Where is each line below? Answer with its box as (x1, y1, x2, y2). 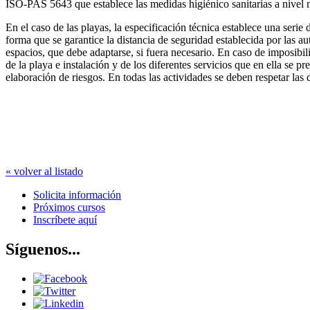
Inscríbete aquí (33, 214, 97, 226)
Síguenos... (6, 240, 80, 259)
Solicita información (33, 189, 121, 201)
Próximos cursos (33, 201, 105, 214)
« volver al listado (6, 165, 83, 178)
